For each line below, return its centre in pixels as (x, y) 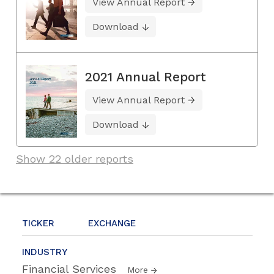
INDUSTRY (45, 252)
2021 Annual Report (146, 76)
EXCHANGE (112, 223)
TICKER (38, 223)
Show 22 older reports (75, 158)
